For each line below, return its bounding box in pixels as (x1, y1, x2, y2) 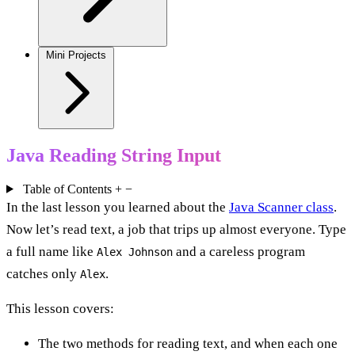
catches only (6, 265, 80, 281)
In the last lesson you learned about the (6, 199, 229, 215)
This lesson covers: (6, 300, 114, 316)
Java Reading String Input (6, 144, 221, 166)
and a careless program (173, 243, 305, 259)
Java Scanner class (229, 199, 334, 215)
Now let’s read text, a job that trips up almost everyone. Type (6, 221, 346, 237)
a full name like (6, 243, 97, 259)
